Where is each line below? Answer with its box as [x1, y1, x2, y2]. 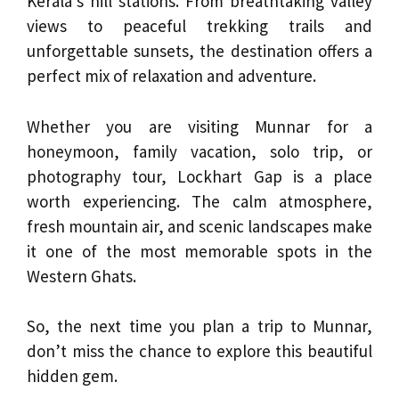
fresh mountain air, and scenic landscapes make [27, 215, 372, 237]
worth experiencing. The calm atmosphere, [27, 190, 372, 212]
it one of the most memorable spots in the [27, 240, 372, 262]
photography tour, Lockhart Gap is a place [27, 165, 372, 187]
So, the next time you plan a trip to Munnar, [27, 315, 372, 338]
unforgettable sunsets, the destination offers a [27, 40, 372, 62]
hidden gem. [27, 365, 118, 387]
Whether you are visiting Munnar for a [27, 115, 372, 137]
